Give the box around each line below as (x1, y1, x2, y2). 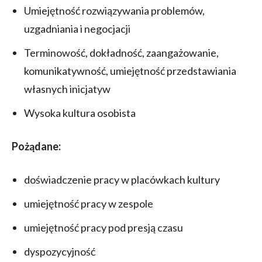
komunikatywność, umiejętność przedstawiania (24, 64, 236, 77)
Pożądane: (12, 139, 61, 153)
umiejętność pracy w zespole (24, 196, 153, 210)
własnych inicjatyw (24, 82, 111, 95)
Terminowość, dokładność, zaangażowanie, (24, 46, 219, 59)
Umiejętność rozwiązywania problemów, (24, 4, 205, 17)
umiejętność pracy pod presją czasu (24, 220, 183, 234)
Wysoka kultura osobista (24, 106, 136, 119)
